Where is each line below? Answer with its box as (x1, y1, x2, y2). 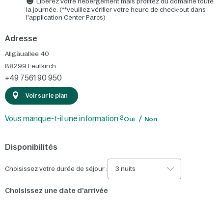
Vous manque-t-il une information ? (5, 114, 124, 123)
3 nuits (115, 165, 136, 172)
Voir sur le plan (26, 92, 68, 99)
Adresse (5, 34, 37, 43)
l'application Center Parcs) (26, 14, 106, 22)
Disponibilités (5, 142, 57, 151)
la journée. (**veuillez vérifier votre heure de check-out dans (26, 6, 206, 14)
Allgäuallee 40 (5, 50, 49, 58)
